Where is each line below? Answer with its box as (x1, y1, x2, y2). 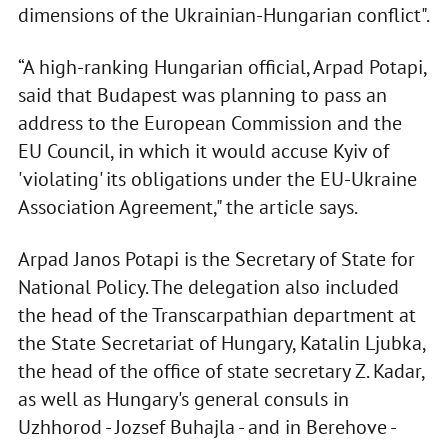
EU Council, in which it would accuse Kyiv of (17, 138, 389, 165)
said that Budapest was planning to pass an (17, 82, 387, 109)
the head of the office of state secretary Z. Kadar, (17, 358, 424, 385)
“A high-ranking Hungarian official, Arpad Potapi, (17, 54, 426, 81)
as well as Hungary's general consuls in (17, 386, 349, 413)
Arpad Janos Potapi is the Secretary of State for (17, 246, 415, 273)
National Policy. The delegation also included (17, 274, 399, 301)
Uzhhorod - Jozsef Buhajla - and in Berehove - (17, 414, 395, 441)
